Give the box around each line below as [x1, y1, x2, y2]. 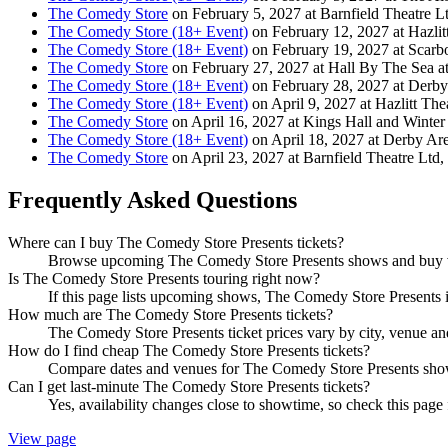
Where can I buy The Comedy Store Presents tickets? [8, 233, 344, 251]
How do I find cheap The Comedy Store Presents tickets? [8, 341, 370, 359]
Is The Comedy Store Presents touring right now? [8, 269, 320, 287]
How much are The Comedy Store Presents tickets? [8, 305, 333, 323]
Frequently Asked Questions [8, 186, 297, 213]
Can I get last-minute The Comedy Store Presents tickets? [8, 377, 370, 395]
